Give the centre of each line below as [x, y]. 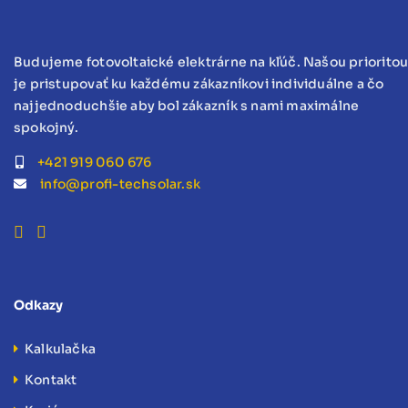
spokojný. [46, 127]
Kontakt [51, 379]
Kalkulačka [61, 348]
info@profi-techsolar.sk [121, 184]
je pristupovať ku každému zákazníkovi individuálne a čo [199, 83]
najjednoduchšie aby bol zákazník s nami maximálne [187, 105]
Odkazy [38, 305]
